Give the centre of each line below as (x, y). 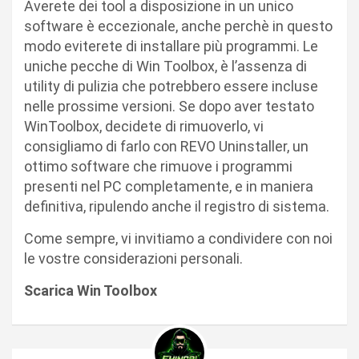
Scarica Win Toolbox (91, 291)
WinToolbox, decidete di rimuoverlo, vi (144, 127)
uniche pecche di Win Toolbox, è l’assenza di (165, 67)
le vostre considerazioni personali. (133, 259)
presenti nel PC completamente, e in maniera (169, 187)
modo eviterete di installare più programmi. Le (171, 46)
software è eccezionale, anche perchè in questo (178, 26)
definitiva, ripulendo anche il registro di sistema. (177, 207)
